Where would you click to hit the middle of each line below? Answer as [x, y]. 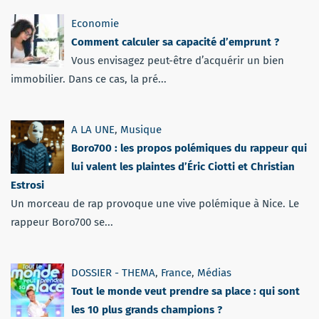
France [176, 272]
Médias [214, 272]
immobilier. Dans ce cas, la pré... [89, 79]
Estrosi [27, 185]
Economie [95, 23]
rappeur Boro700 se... [62, 222]
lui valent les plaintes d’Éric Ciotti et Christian [183, 166]
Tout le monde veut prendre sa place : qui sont [185, 291]
